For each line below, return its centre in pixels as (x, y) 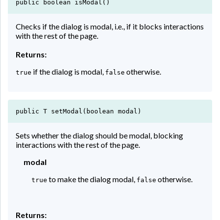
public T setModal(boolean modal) (79, 111)
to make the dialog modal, (92, 179)
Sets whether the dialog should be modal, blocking (99, 135)
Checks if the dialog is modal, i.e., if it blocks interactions (110, 26)
